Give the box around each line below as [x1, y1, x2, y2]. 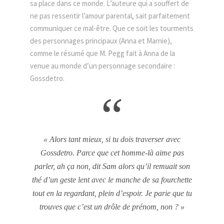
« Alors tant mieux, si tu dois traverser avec [43, 135, 180, 143]
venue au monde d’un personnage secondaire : [30, 61, 175, 70]
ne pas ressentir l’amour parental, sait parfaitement [30, 11, 190, 20]
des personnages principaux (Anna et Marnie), [30, 36, 172, 45]
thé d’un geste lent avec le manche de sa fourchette [32, 175, 192, 184]
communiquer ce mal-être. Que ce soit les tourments [30, 23, 193, 33]
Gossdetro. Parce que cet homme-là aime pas [40, 148, 184, 157]
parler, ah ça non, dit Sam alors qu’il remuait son [34, 162, 190, 170]
